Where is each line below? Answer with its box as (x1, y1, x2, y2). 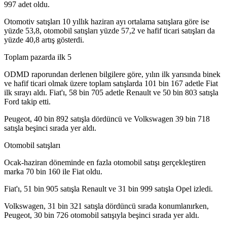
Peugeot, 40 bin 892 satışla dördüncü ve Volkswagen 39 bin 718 (4, 115, 210, 124)
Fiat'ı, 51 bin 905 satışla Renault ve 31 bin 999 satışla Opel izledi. (4, 184, 213, 194)
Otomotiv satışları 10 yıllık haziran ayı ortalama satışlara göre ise (4, 17, 209, 26)
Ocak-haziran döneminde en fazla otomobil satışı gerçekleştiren (4, 158, 206, 167)
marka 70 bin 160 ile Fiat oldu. (4, 167, 102, 176)
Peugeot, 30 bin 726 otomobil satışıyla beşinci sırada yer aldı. (4, 211, 199, 220)
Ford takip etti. (4, 97, 51, 106)
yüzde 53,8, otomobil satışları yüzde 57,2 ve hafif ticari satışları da (4, 26, 215, 35)
